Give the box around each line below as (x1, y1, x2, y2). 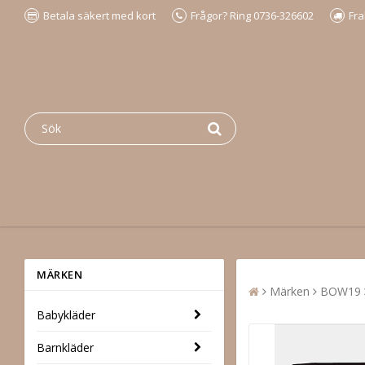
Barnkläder (37, 339, 94, 355)
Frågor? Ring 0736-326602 (191, 8, 314, 23)
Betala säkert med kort (43, 8, 156, 23)
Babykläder (37, 306, 95, 323)
